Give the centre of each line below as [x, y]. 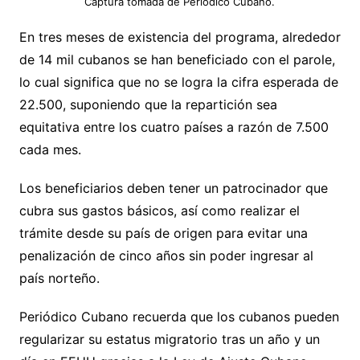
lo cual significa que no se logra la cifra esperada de [178, 82]
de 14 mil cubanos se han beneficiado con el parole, [177, 59]
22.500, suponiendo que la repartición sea [148, 104]
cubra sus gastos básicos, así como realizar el [159, 210]
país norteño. [59, 278]
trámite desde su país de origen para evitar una [163, 233]
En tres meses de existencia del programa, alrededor [180, 37]
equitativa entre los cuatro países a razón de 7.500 [174, 127]
